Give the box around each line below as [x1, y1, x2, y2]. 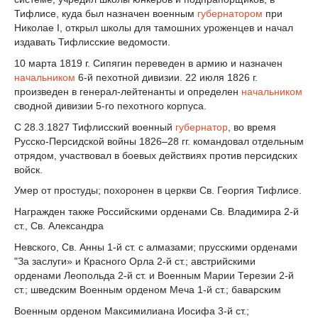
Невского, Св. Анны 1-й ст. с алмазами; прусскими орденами [14, 241, 297, 253]
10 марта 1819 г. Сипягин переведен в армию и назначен [14, 57, 283, 69]
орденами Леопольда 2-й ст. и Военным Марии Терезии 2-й [14, 269, 294, 281]
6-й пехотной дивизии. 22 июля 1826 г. [75, 71, 258, 83]
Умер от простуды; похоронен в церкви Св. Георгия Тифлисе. [14, 185, 302, 197]
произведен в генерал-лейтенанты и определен [14, 85, 241, 97]
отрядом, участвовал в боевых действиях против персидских [14, 149, 297, 161]
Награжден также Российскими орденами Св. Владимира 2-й [14, 206, 299, 218]
